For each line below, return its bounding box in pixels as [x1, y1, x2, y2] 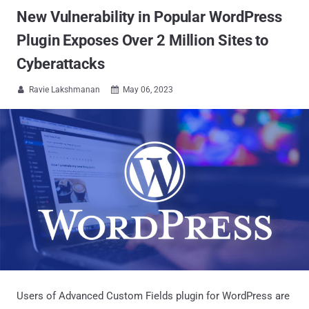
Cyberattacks [17, 55, 105, 72]
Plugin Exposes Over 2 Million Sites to [17, 32, 269, 49]
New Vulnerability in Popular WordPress [17, 8, 283, 26]
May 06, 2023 [123, 85, 173, 94]
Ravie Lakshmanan [29, 85, 100, 94]
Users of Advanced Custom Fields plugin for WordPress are [17, 289, 290, 302]
